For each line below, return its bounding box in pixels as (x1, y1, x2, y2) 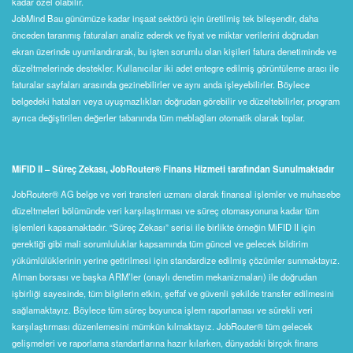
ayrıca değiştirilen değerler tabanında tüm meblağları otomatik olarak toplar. (12, 111, 305, 124)
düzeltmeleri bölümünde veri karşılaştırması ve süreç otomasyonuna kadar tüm (12, 204, 319, 217)
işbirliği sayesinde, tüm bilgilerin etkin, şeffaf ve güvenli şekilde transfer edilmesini (12, 287, 334, 300)
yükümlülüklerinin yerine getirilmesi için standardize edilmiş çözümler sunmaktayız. (12, 254, 340, 267)
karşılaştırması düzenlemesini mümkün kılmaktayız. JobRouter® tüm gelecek (12, 320, 313, 333)
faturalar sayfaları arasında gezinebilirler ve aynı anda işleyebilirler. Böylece (12, 78, 310, 91)
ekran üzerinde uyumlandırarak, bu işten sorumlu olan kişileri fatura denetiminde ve (12, 45, 336, 58)
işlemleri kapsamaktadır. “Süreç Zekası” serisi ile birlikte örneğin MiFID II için (12, 221, 315, 234)
